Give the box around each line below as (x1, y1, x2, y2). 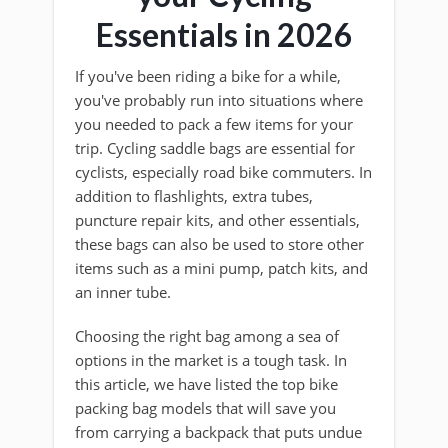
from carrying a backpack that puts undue (75, 421, 362, 442)
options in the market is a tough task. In (75, 349, 347, 370)
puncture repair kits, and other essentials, (75, 209, 360, 230)
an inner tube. (75, 281, 171, 302)
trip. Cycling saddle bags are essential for (75, 137, 355, 158)
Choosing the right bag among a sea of (75, 325, 339, 346)
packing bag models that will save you (75, 397, 336, 418)
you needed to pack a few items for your (75, 113, 353, 134)
